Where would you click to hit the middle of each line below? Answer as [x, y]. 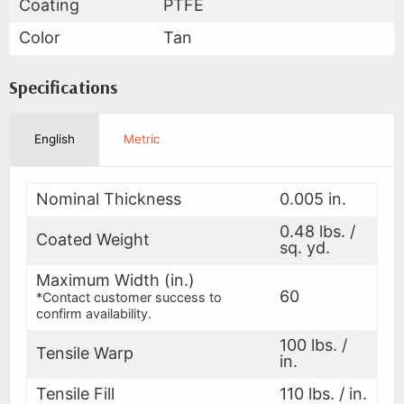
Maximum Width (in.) [115, 280]
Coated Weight [93, 239]
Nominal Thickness [109, 198]
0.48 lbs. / [317, 231]
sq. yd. [305, 247]
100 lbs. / [313, 344]
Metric [142, 139]
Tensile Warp [85, 353]
